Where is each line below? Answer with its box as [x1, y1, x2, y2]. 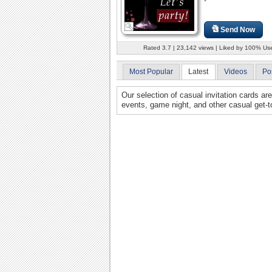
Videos [223, 67, 247, 76]
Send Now [220, 25, 256, 34]
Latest [188, 67, 209, 76]
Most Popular [129, 67, 173, 76]
